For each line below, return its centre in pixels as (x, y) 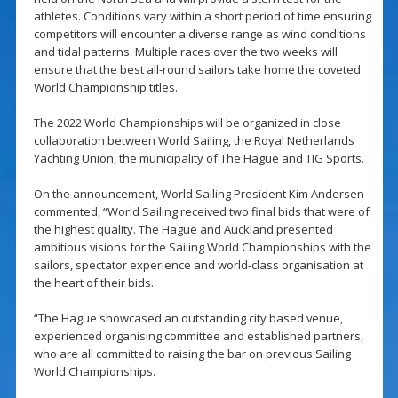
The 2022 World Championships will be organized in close (187, 123)
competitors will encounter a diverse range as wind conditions (199, 34)
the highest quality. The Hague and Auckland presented (183, 230)
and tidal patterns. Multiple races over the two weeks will (185, 52)
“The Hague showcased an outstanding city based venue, (188, 318)
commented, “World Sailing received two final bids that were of (201, 212)
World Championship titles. (105, 88)
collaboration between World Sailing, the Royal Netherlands (194, 141)
